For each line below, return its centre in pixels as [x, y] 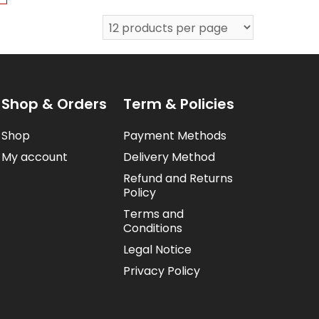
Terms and [154, 214]
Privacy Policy [162, 271]
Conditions [153, 228]
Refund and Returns [178, 178]
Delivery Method [169, 157]
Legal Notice [158, 249]
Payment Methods [175, 135]
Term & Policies [179, 104]
